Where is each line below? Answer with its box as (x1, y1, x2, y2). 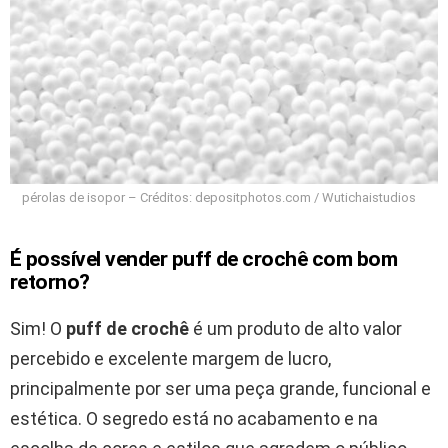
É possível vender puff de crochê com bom (10, 247, 398, 272)
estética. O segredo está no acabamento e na (10, 408, 378, 430)
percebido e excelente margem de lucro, (10, 348, 331, 370)
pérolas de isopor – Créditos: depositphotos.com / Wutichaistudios (22, 190, 416, 206)
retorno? (10, 270, 90, 295)
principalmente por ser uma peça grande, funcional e (10, 378, 431, 400)
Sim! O (10, 318, 66, 340)
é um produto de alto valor (189, 318, 402, 340)
